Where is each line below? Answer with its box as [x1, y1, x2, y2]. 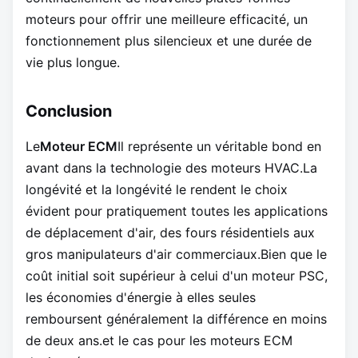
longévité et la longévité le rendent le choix [26, 181, 288, 198]
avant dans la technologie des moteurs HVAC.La [26, 160, 317, 177]
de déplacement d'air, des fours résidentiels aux [26, 225, 315, 241]
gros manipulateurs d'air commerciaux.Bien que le [26, 246, 327, 263]
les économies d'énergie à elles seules [26, 289, 256, 306]
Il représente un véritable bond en [117, 138, 321, 155]
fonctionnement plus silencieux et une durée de [26, 33, 312, 50]
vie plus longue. [26, 54, 120, 71]
